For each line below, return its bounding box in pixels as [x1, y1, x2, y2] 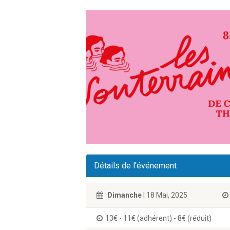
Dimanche [107, 191, 142, 199]
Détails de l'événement [94, 161, 177, 170]
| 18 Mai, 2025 [142, 191, 187, 199]
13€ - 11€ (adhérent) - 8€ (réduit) [105, 214, 212, 222]
